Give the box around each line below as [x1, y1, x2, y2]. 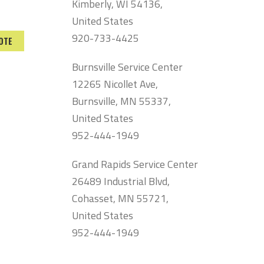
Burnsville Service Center [72, 58, 183, 75]
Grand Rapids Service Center [72, 156, 199, 172]
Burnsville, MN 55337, [72, 93, 171, 109]
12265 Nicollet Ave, [72, 75, 159, 92]
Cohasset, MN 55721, [72, 190, 169, 206]
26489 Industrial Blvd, [72, 173, 170, 189]
